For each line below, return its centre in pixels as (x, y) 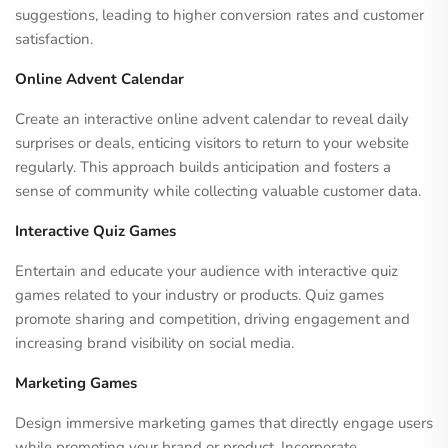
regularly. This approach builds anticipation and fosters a (203, 167)
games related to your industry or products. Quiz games (199, 295)
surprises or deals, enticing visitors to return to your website (212, 143)
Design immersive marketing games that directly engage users (224, 423)
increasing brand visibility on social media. (154, 343)
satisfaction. (54, 39)
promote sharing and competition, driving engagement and (212, 319)
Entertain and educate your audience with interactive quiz (206, 271)
